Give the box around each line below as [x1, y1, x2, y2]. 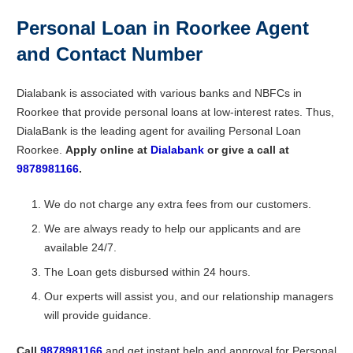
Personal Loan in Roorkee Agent [17, 17, 309, 39]
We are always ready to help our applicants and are [44, 222, 301, 236]
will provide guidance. [44, 309, 151, 322]
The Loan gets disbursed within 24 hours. [44, 266, 251, 279]
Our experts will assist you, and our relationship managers [44, 290, 333, 303]
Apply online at [65, 143, 150, 157]
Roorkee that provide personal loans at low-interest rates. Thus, [17, 106, 334, 119]
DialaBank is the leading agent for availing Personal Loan [17, 124, 301, 138]
